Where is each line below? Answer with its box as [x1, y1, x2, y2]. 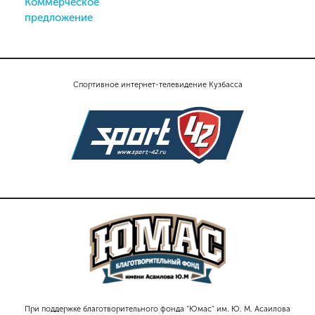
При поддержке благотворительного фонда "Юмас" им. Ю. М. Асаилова [25, 304, 290, 314]
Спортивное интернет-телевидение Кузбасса [72, 79, 243, 89]
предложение [25, 11, 93, 24]
